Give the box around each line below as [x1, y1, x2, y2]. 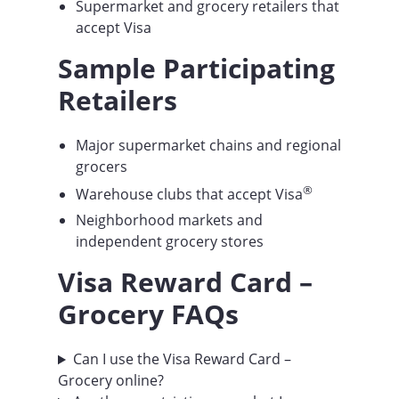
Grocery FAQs [58, 296, 239, 333]
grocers [76, 156, 127, 176]
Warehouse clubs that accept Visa [76, 184, 303, 205]
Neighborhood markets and [76, 210, 263, 231]
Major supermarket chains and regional [76, 134, 341, 155]
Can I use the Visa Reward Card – [72, 349, 291, 370]
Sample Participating [58, 49, 335, 86]
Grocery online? [58, 370, 164, 391]
